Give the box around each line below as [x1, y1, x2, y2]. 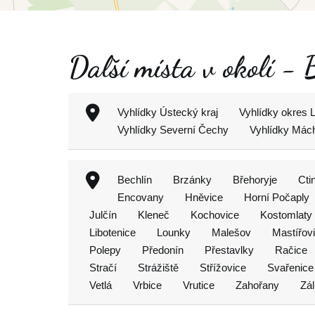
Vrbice [133, 279, 162, 291]
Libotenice [89, 226, 136, 238]
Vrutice [183, 279, 214, 291]
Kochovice [191, 209, 239, 221]
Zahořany [236, 279, 279, 291]
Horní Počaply [244, 191, 309, 203]
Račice [275, 244, 307, 256]
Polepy [89, 244, 121, 256]
